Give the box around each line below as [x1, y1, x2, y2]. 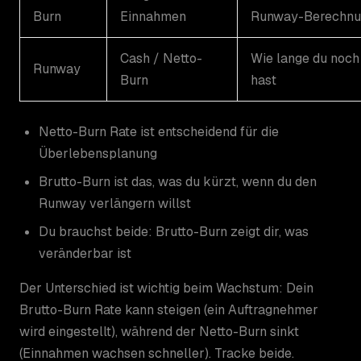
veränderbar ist [39, 244, 131, 262]
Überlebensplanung [39, 144, 157, 162]
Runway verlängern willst [39, 194, 191, 212]
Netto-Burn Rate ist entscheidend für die [39, 122, 279, 140]
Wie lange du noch [251, 49, 359, 67]
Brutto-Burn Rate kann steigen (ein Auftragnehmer [19, 301, 318, 318]
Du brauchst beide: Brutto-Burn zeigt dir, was [39, 222, 309, 240]
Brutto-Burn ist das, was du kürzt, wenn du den [39, 172, 317, 190]
